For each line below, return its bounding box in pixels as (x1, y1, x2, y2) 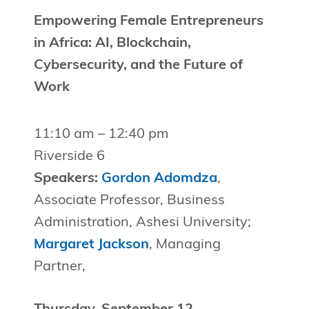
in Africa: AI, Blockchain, (33, 37, 191, 51)
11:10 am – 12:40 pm (33, 128, 169, 142)
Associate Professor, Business (33, 194, 225, 208)
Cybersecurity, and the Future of (33, 59, 243, 73)
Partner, (33, 260, 86, 275)
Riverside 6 (33, 150, 105, 164)
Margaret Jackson (33, 238, 149, 252)
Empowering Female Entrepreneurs (33, 14, 263, 29)
